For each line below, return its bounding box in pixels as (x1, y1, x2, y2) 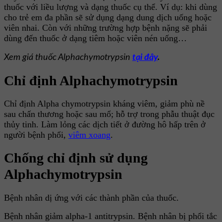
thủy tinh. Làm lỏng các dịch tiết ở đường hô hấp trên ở (4, 119, 206, 130)
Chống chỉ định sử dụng (4, 150, 148, 166)
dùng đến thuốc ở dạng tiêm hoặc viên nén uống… (4, 33, 187, 43)
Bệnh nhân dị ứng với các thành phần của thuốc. (4, 193, 179, 203)
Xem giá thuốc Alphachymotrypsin (4, 52, 130, 62)
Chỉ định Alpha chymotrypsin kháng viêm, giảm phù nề (4, 99, 205, 109)
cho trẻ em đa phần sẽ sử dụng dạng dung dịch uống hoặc (4, 12, 212, 22)
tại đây (132, 52, 158, 62)
